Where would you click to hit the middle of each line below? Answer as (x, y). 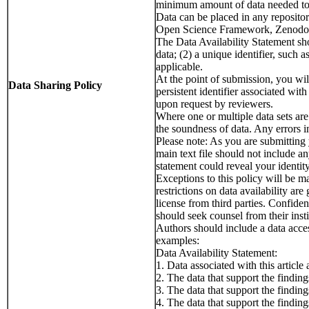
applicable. (179, 67)
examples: (178, 240)
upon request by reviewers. (215, 104)
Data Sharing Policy (55, 85)
